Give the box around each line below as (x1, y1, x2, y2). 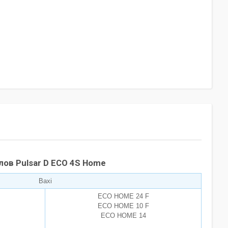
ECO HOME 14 (100, 212, 146, 220)
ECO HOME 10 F (97, 202, 149, 210)
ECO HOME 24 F (97, 192, 149, 201)
